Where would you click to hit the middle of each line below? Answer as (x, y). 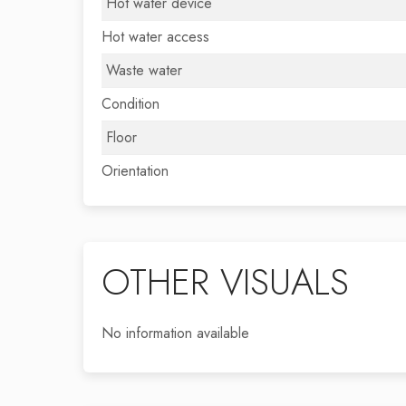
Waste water (144, 70)
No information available (175, 333)
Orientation (135, 171)
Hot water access (155, 37)
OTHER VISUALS (225, 282)
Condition (130, 104)
